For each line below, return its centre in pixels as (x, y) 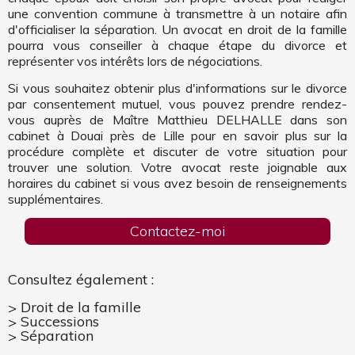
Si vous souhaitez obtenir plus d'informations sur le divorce (177, 88)
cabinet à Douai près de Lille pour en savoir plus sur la (177, 136)
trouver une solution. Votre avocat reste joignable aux (177, 167)
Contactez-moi (177, 231)
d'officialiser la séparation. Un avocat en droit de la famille (177, 29)
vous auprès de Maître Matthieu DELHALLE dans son (177, 120)
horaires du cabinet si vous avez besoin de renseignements (177, 183)
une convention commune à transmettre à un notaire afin (177, 13)
